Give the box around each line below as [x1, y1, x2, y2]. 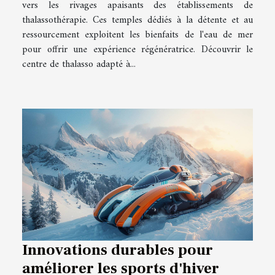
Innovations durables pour [22, 239, 213, 260]
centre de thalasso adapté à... [22, 56, 136, 74]
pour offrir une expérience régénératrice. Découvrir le [22, 41, 253, 59]
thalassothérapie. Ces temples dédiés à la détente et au [22, 12, 253, 29]
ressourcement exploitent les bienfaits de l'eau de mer [22, 26, 253, 44]
